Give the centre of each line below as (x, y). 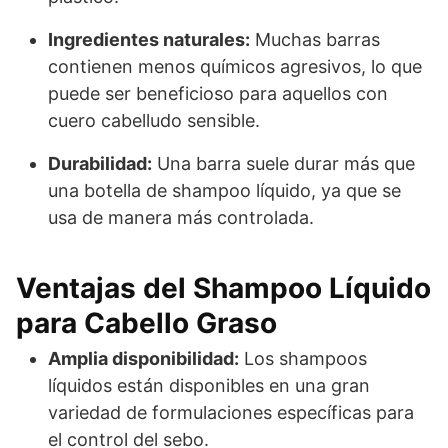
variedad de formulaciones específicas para (231, 412)
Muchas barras (315, 39)
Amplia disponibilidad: (143, 358)
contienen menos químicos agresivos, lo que (235, 66)
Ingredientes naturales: (149, 39)
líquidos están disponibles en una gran (209, 385)
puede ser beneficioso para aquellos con (218, 93)
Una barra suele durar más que (283, 163)
